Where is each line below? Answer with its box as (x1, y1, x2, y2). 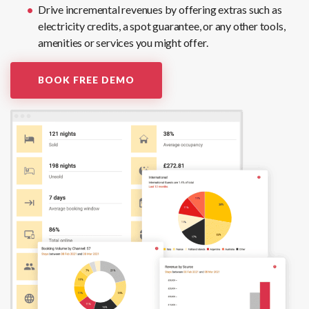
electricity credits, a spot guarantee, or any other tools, (38, 19, 286, 32)
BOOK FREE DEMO (38, 74, 134, 86)
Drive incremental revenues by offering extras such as (38, 2, 282, 16)
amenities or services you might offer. (38, 35, 208, 49)
